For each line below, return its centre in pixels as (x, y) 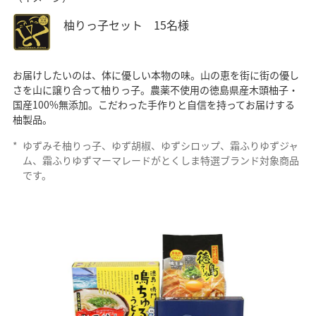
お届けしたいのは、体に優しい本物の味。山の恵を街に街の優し (156, 75)
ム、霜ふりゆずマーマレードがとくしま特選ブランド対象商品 (160, 160)
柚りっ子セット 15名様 (126, 24)
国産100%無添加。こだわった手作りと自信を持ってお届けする (153, 104)
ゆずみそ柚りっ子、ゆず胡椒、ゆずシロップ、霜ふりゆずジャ (160, 145)
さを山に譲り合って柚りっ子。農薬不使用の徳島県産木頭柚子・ (155, 90)
